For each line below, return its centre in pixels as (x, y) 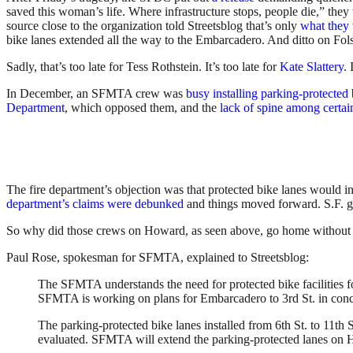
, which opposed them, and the (142, 107)
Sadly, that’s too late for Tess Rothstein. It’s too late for (143, 66)
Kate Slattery (312, 66)
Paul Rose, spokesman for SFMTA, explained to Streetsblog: (158, 257)
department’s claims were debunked (95, 203)
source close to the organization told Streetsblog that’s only (153, 25)
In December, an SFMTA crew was (96, 93)
